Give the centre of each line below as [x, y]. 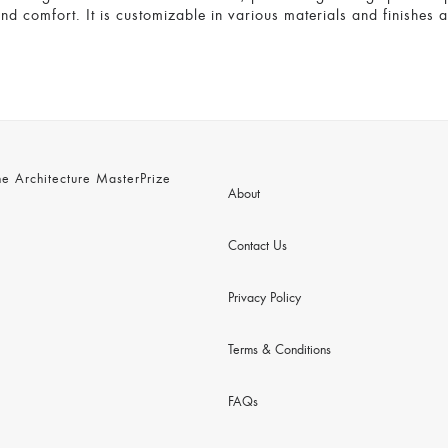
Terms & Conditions [279, 351]
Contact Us [257, 247]
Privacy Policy [264, 299]
